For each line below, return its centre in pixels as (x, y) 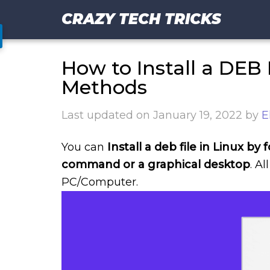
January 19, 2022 (198, 115)
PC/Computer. (100, 182)
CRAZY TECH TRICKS (141, 19)
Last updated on (107, 115)
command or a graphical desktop (156, 165)
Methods (104, 87)
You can (84, 147)
